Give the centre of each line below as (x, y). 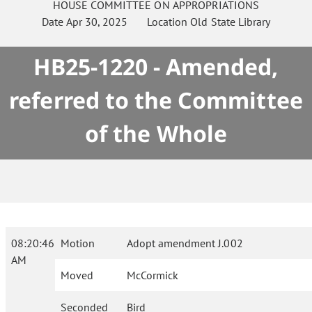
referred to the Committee (156, 100)
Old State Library (230, 22)
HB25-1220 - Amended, (156, 67)
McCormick (153, 275)
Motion (78, 243)
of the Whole (156, 133)
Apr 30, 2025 (97, 22)
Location (159, 22)
